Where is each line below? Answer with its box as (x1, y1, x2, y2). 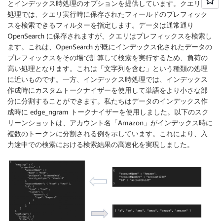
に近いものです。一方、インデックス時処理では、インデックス (7, 74, 208, 83)
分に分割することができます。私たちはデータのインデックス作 (7, 96, 208, 105)
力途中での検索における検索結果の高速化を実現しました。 (7, 140, 194, 148)
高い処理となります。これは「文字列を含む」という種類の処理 (7, 64, 208, 73)
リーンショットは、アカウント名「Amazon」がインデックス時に (7, 118, 213, 127)
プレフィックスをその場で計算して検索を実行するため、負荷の (7, 53, 208, 62)
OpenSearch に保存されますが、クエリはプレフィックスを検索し (7, 31, 212, 40)
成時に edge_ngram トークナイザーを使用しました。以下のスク (7, 107, 209, 116)
